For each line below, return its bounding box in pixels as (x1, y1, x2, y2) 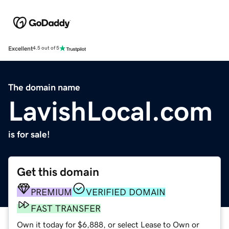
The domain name (8, 82, 80, 92)
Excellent (8, 45, 33, 52)
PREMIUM (31, 187, 72, 197)
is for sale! (8, 129, 50, 139)
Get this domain (17, 166, 99, 178)
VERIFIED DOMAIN (86, 187, 166, 197)
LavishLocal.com (8, 97, 213, 125)
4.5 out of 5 (33, 45, 59, 51)
